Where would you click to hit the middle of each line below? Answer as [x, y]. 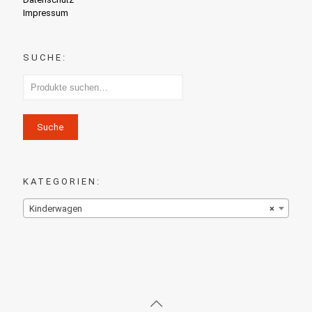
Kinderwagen [56, 208]
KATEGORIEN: [62, 181]
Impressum [46, 13]
